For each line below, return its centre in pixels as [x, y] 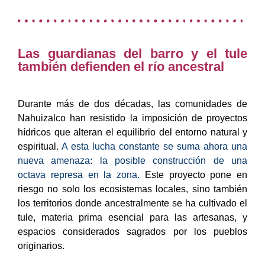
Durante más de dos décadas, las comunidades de [132, 104]
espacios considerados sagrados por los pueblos [132, 231]
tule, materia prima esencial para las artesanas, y [132, 217]
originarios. [41, 245]
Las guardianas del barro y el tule [132, 53]
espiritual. [38, 146]
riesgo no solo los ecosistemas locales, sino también [132, 189]
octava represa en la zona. [79, 174]
